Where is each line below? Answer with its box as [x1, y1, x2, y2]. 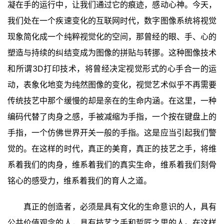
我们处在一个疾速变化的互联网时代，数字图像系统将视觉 [7, 15, 216, 26]
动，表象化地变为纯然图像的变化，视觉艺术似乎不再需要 [7, 79, 216, 90]
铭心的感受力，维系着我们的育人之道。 [7, 175, 151, 186]
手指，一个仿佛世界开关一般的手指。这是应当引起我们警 [7, 127, 216, 138]
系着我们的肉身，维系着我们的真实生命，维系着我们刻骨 [7, 159, 216, 170]
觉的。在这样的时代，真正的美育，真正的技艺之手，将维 [7, 143, 216, 154]
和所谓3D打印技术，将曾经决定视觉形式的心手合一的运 [7, 63, 216, 74]
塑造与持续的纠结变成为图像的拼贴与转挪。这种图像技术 [7, 47, 216, 58]
